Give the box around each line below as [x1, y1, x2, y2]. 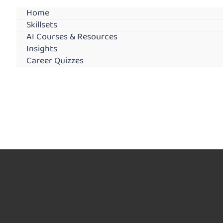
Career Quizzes [26, 54, 84, 68]
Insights [26, 42, 57, 56]
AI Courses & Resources [26, 30, 117, 44]
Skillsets [26, 18, 57, 32]
